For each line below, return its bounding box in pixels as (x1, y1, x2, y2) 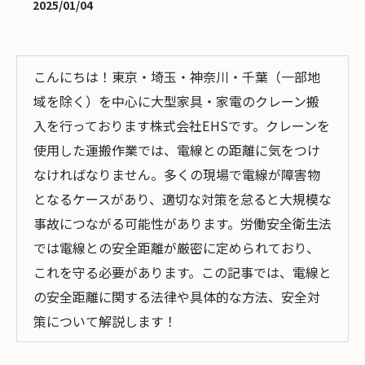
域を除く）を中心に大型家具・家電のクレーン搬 (33, 91, 319, 111)
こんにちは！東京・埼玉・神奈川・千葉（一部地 (33, 67, 320, 86)
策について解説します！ (33, 311, 177, 331)
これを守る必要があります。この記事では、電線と (33, 262, 332, 282)
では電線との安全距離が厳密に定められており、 (33, 238, 319, 257)
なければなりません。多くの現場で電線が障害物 (33, 165, 320, 184)
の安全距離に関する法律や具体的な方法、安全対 (33, 287, 320, 306)
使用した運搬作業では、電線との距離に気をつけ (33, 140, 320, 160)
